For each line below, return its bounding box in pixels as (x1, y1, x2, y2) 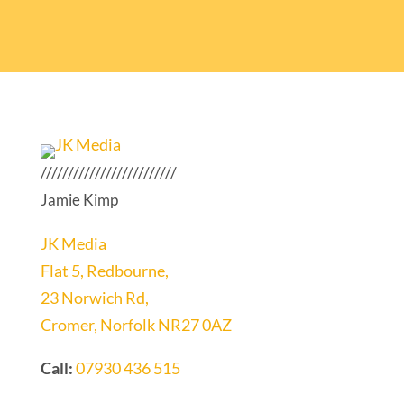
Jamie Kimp (40, 189, 118, 209)
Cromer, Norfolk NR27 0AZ (40, 314, 232, 335)
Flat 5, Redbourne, (40, 260, 169, 280)
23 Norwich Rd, (40, 287, 149, 308)
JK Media (40, 233, 106, 253)
